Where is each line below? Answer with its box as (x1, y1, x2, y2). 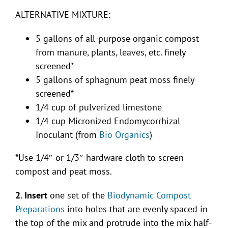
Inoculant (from (36, 129, 99, 141)
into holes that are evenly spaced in (65, 203, 208, 215)
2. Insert (15, 189, 47, 202)
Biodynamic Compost (107, 189, 191, 202)
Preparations (15, 203, 65, 215)
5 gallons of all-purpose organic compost (36, 33, 199, 45)
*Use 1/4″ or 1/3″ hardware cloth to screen (15, 152, 184, 164)
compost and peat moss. (15, 165, 112, 178)
